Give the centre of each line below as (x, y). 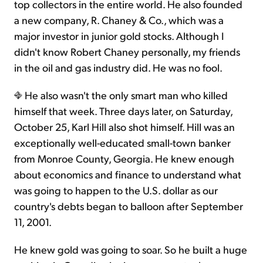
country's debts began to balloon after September (129, 206)
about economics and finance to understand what (128, 174)
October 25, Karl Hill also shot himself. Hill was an (124, 127)
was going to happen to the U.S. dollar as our (116, 190)
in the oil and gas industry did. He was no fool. (118, 68)
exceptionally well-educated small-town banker (122, 143)
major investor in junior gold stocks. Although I (119, 36)
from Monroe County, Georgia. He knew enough (124, 159)
